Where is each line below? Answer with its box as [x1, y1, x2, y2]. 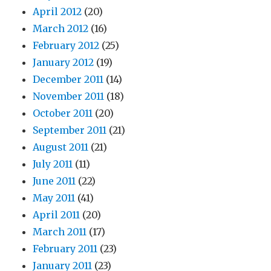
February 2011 [33, 243, 98, 255]
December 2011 [33, 73, 104, 86]
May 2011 [33, 192, 76, 204]
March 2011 [33, 226, 87, 238]
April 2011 [33, 209, 80, 221]
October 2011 [33, 107, 93, 120]
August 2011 [33, 141, 89, 154]
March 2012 [33, 22, 89, 35]
